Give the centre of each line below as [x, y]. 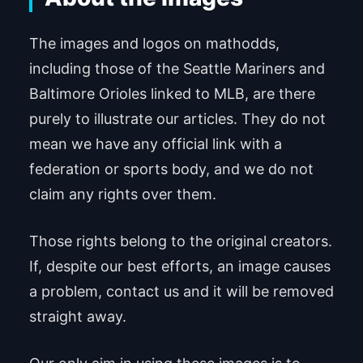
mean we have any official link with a [155, 143]
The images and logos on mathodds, [154, 43]
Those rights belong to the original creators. [180, 241]
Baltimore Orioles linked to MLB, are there [172, 93]
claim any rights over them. [122, 194]
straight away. [77, 316]
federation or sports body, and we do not [171, 169]
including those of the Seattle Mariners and [177, 68]
